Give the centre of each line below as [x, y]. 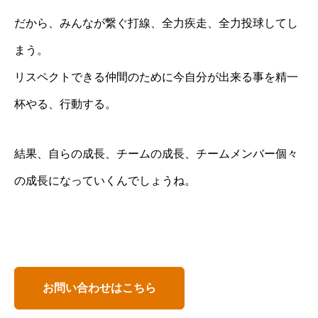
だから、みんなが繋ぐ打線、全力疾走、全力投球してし [156, 23]
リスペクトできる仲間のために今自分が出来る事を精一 [156, 77]
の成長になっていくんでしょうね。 [105, 180]
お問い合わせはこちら [99, 287]
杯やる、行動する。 [65, 104]
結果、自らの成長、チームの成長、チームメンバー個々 [156, 153]
